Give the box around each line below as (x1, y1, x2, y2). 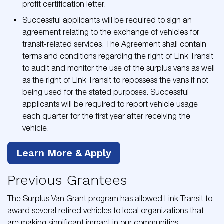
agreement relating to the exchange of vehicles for (22, 27, 199, 36)
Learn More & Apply (16, 147, 111, 159)
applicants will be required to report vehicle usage (22, 99, 198, 108)
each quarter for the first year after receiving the (22, 111, 190, 120)
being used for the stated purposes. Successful (22, 87, 189, 96)
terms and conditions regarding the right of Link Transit (22, 51, 213, 60)
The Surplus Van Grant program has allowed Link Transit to (7, 194, 212, 203)
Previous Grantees (7, 172, 127, 188)
